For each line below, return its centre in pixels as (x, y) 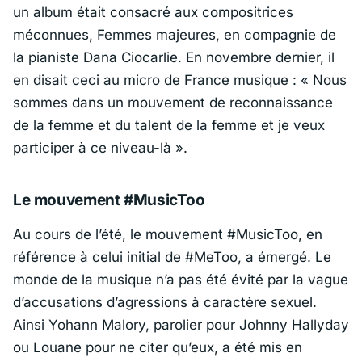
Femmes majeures (156, 34)
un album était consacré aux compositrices (153, 12)
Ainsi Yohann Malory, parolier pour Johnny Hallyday (181, 325)
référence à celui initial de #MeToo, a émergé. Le (172, 257)
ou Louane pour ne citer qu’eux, (118, 348)
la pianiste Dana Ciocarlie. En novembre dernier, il (174, 57)
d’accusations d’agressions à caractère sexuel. (165, 303)
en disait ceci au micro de (99, 80)
